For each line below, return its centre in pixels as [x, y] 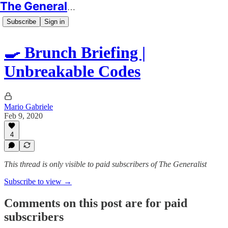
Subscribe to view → [38, 181]
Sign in [54, 22]
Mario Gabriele [28, 106]
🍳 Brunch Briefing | [75, 53]
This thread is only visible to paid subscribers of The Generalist [105, 164]
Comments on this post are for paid [96, 203]
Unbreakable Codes [72, 72]
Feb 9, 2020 [23, 116]
